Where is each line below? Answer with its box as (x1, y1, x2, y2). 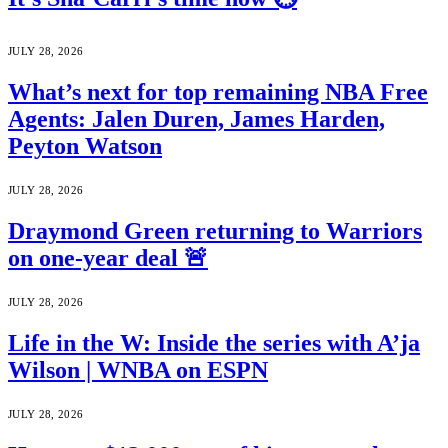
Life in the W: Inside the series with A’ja (8, 329, 420, 356)
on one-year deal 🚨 (8, 245, 208, 272)
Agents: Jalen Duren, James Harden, (8, 106, 385, 133)
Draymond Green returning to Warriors (8, 218, 422, 245)
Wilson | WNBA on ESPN (8, 356, 268, 383)
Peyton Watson (8, 133, 162, 160)
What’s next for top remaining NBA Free (8, 79, 428, 106)
